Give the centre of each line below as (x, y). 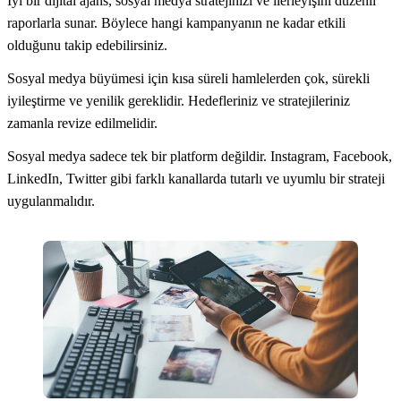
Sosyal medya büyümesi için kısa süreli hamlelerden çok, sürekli (188, 78)
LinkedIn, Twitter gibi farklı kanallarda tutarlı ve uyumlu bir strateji (196, 178)
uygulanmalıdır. (51, 200)
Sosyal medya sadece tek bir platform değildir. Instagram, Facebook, (200, 156)
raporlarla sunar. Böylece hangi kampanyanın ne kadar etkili (176, 22)
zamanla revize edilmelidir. (82, 123)
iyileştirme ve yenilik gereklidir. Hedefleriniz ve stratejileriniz (179, 100)
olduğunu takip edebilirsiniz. (87, 45)
